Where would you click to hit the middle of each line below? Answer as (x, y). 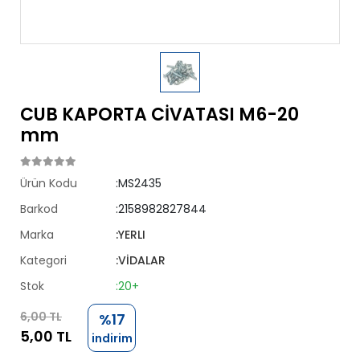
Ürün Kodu (49, 183)
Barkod (39, 209)
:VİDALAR (141, 260)
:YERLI (131, 235)
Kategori (43, 260)
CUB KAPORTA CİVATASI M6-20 (160, 115)
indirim (112, 338)
